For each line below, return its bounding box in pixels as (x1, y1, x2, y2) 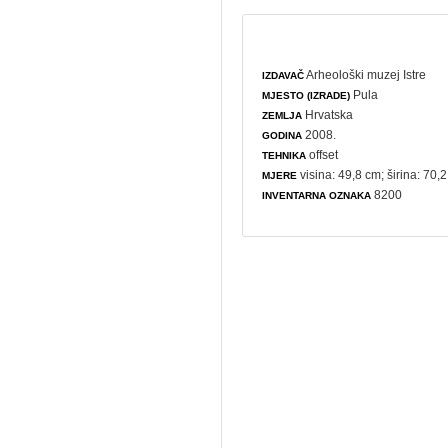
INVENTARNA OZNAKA (262, 189, 372, 201)
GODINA (262, 129, 303, 141)
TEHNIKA (262, 149, 307, 161)
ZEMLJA (262, 109, 303, 121)
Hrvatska (302, 107, 354, 122)
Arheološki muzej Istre (306, 67, 427, 82)
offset (306, 147, 339, 162)
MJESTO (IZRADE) (262, 89, 351, 101)
